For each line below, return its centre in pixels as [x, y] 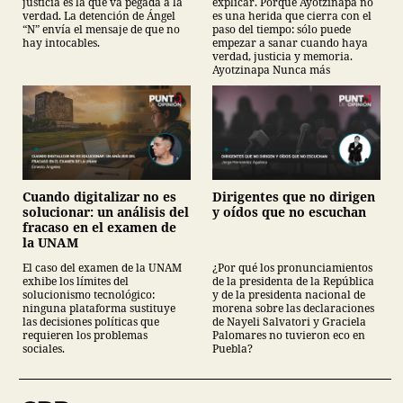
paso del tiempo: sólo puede [282, 30]
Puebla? [233, 349]
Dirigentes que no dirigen [294, 197]
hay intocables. [61, 43]
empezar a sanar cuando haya [290, 43]
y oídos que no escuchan [289, 212]
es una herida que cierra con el [292, 16]
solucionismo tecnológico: [89, 295]
